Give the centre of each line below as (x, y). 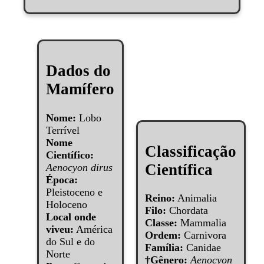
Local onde (71, 217)
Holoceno (67, 204)
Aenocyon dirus (80, 167)
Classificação (191, 151)
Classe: (161, 223)
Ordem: (163, 235)
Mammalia (202, 223)
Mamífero (80, 89)
